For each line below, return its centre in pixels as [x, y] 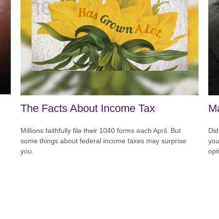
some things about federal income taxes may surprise [104, 141]
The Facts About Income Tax [88, 108]
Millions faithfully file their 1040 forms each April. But [101, 130]
